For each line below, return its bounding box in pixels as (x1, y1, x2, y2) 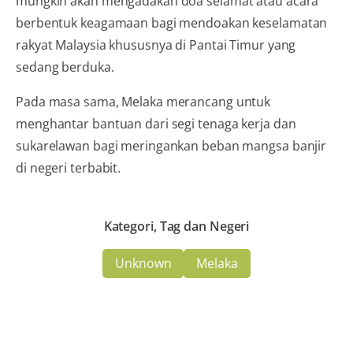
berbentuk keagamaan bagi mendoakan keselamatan (16, 13, 328, 32)
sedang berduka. (16, 58, 114, 76)
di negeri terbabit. (16, 158, 121, 176)
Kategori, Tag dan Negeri (103, 217, 250, 235)
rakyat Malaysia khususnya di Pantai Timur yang (16, 35, 296, 54)
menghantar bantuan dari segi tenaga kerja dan (16, 114, 296, 132)
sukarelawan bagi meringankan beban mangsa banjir (16, 136, 327, 154)
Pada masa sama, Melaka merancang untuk (16, 92, 271, 110)
